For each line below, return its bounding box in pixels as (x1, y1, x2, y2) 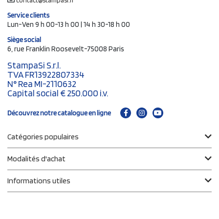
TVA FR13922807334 (7, 69, 85, 81)
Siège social (7, 35, 41, 44)
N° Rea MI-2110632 (7, 78, 76, 90)
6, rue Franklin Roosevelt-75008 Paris (7, 44, 124, 54)
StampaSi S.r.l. (7, 60, 61, 71)
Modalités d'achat (7, 154, 66, 164)
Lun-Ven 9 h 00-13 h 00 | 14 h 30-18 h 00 (7, 20, 130, 29)
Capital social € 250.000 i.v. (7, 88, 108, 99)
